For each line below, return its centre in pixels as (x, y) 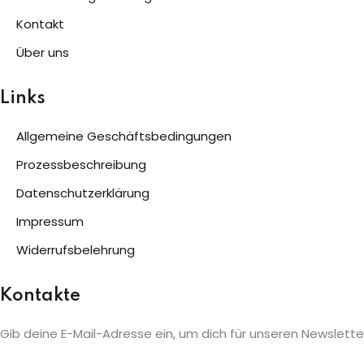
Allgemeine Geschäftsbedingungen (124, 136)
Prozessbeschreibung (81, 165)
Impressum (50, 222)
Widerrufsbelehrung (76, 250)
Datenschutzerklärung (83, 193)
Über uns (43, 53)
